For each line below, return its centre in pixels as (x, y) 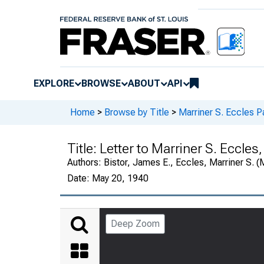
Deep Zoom (135, 223)
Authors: (85, 162)
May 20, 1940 (120, 178)
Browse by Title (137, 113)
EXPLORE (54, 83)
